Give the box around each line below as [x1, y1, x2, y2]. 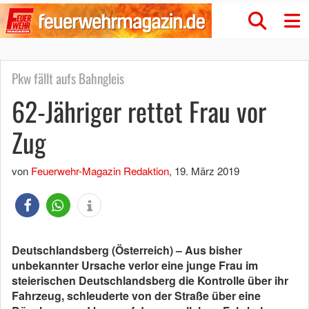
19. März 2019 [175, 163, 239, 178]
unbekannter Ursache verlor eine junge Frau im [12, 257, 258, 273]
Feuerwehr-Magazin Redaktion [31, 163, 169, 178]
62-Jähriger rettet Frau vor [12, 92, 266, 130]
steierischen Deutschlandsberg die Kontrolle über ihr [12, 272, 288, 288]
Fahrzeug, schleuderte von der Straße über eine [12, 288, 261, 303]
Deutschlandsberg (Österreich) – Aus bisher [12, 242, 242, 258]
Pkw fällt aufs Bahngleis [12, 68, 124, 88]
